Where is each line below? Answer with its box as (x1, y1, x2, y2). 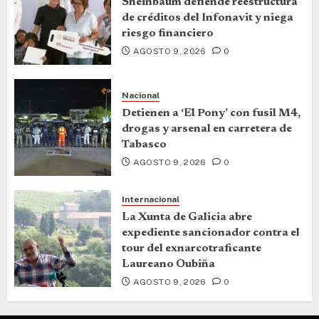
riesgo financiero (122, 27, 214, 39)
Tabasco (122, 138, 167, 150)
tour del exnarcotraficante (122, 243, 261, 254)
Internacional (122, 194, 179, 204)
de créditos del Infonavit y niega (122, 11, 293, 23)
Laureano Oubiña (122, 258, 215, 270)
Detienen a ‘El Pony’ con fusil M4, (122, 107, 300, 119)
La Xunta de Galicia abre (122, 211, 252, 223)
